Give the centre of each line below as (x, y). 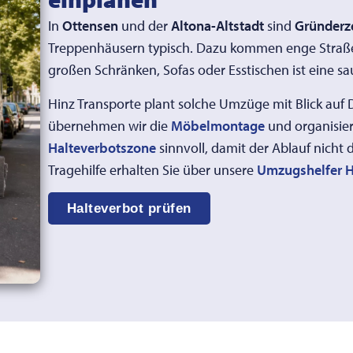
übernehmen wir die (109, 125)
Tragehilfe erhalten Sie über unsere (152, 169)
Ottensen (90, 26)
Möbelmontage (217, 125)
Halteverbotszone (102, 147)
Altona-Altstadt (217, 26)
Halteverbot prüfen (129, 208)
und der (144, 26)
